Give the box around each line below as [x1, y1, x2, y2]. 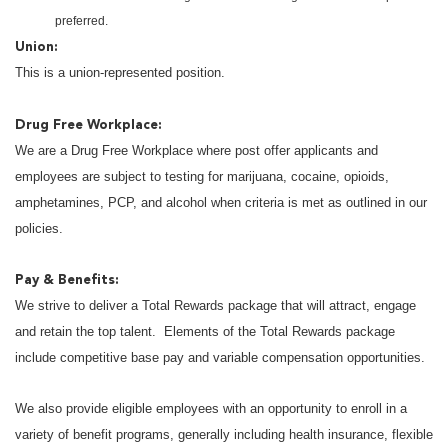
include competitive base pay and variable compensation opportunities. [15, 350, 429, 366]
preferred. [55, 14, 108, 29]
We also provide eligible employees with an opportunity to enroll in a [15, 401, 407, 417]
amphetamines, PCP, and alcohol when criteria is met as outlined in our [15, 195, 427, 211]
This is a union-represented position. [15, 65, 225, 81]
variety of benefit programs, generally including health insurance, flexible [15, 427, 433, 443]
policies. [15, 221, 63, 237]
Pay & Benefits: [15, 274, 119, 288]
